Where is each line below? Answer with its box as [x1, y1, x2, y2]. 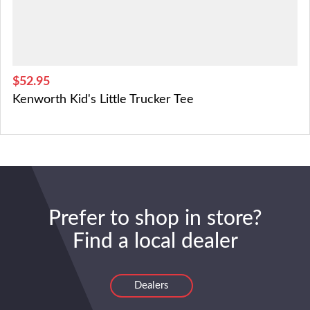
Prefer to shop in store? [48, 208, 262, 229]
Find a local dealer [72, 231, 238, 252]
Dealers [134, 280, 169, 291]
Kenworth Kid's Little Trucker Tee [12, 93, 194, 106]
